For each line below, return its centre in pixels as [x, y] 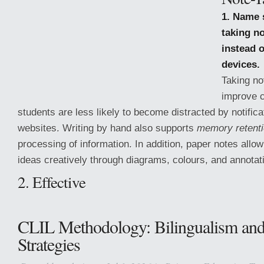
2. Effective [52, 182]
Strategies [49, 244]
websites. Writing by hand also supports [107, 128]
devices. [241, 64]
